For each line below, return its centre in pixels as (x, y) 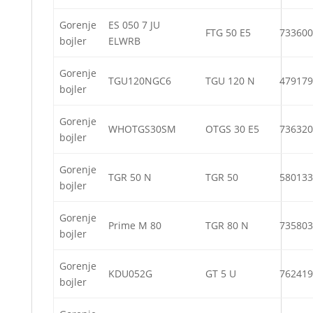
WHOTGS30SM (142, 129)
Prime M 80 (135, 226)
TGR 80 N (227, 226)
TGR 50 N (130, 177)
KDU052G (130, 274)
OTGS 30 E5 (232, 129)
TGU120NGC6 (140, 81)
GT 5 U (221, 274)
